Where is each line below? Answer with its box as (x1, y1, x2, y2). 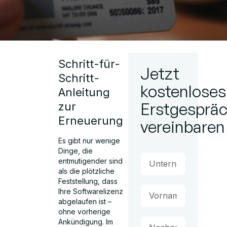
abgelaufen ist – (58, 197, 112, 206)
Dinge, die (58, 146, 93, 155)
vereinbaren (140, 117, 225, 137)
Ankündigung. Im (58, 217, 113, 226)
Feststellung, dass (58, 177, 118, 185)
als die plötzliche (58, 167, 115, 175)
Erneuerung (58, 114, 124, 127)
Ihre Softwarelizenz (58, 187, 124, 196)
